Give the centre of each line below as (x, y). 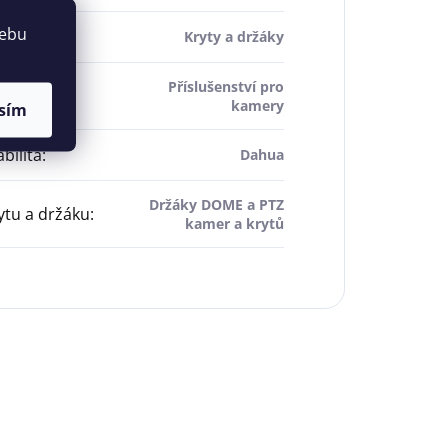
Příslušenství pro (225, 87)
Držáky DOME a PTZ (216, 205)
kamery (257, 106)
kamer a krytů (234, 224)
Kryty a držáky (233, 37)
